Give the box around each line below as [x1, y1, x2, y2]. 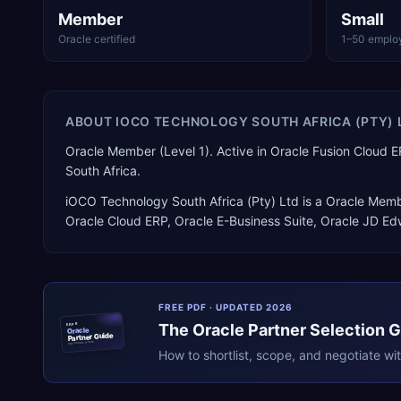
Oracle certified [58, 32, 135, 46]
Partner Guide [67, 330, 115, 343]
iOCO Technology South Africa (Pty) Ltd [65, 193, 299, 209]
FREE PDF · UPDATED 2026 [158, 302, 293, 312]
